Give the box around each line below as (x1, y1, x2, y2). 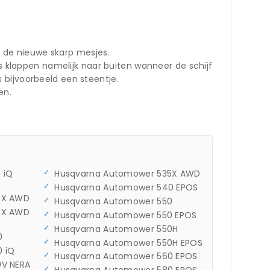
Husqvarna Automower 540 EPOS (54, 181, 198, 194)
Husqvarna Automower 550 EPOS (54, 209, 197, 221)
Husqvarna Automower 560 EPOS (54, 250, 198, 263)
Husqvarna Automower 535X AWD (54, 168, 201, 180)
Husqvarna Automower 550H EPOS (54, 236, 202, 249)
